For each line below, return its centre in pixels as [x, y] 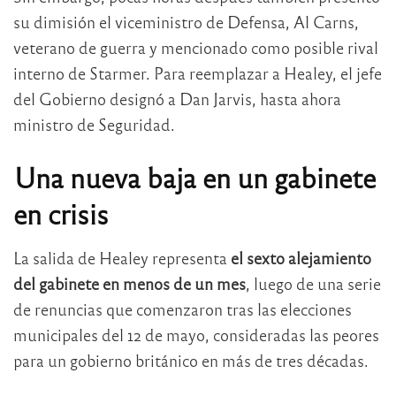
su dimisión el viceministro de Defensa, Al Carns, [186, 21]
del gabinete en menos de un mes [129, 284]
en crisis [61, 213]
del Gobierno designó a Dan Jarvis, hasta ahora [177, 98]
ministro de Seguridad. [94, 124]
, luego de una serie [313, 284]
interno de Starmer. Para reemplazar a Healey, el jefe [198, 72]
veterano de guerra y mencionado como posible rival [196, 47]
